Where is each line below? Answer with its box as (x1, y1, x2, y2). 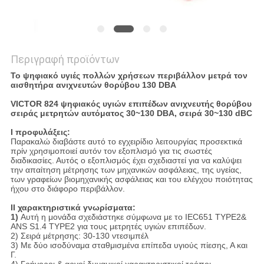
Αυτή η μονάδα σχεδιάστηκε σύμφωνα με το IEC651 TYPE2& (20, 212, 246, 222)
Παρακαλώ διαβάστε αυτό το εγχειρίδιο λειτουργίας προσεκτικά (10, 137, 242, 147)
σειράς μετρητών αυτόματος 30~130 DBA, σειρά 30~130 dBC (10, 108, 252, 118)
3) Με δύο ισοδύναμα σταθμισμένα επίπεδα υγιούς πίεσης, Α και (10, 240, 247, 250)
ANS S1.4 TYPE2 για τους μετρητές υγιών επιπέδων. (10, 222, 206, 232)
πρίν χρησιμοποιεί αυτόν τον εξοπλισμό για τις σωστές (10, 146, 212, 156)
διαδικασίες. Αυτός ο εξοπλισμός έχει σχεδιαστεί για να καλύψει (10, 156, 242, 166)
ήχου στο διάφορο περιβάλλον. (10, 184, 125, 194)
